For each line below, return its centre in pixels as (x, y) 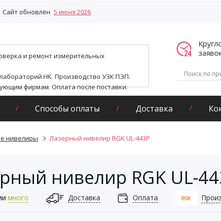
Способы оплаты (67, 109)
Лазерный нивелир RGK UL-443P (100, 138)
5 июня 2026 (72, 12)
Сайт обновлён (27, 12)
